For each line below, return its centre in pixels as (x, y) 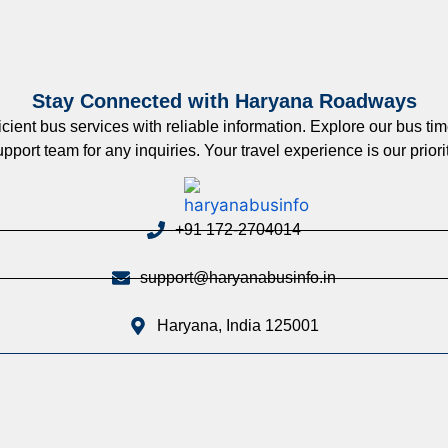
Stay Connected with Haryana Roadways (224, 101)
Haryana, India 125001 (237, 325)
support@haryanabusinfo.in (237, 277)
